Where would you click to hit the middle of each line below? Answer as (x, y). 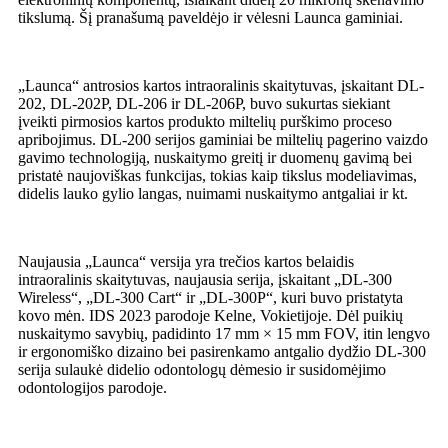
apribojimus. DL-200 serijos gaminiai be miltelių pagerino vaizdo (223, 140)
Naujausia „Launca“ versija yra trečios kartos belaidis (186, 262)
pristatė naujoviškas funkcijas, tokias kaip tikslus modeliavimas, (217, 176)
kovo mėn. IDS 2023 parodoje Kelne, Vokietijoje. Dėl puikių (210, 316)
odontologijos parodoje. (92, 388)
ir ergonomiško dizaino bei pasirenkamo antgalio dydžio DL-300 (222, 352)
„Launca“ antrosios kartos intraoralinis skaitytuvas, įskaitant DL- (221, 86)
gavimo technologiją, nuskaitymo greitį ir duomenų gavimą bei (215, 158)
